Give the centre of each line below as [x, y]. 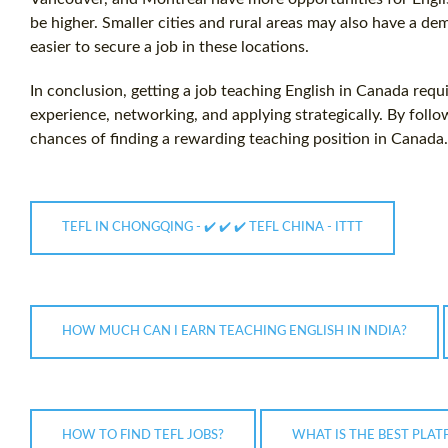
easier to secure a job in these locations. [169, 47]
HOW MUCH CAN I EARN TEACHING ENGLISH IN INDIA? [234, 332]
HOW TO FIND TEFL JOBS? [143, 436]
